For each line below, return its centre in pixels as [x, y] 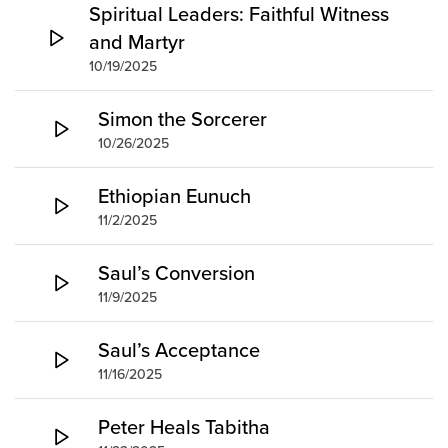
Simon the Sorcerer [182, 119]
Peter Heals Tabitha [184, 427]
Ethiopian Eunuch [174, 196]
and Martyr [136, 42]
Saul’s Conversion [176, 273]
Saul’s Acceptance [179, 350]
